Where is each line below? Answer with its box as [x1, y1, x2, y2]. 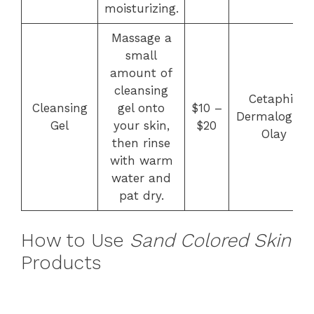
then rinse [112, 136, 170, 150]
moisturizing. [104, 1, 179, 15]
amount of [110, 66, 172, 80]
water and [111, 171, 171, 185]
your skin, [113, 118, 170, 132]
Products [21, 251, 101, 274]
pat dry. [118, 189, 164, 203]
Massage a [111, 31, 172, 45]
